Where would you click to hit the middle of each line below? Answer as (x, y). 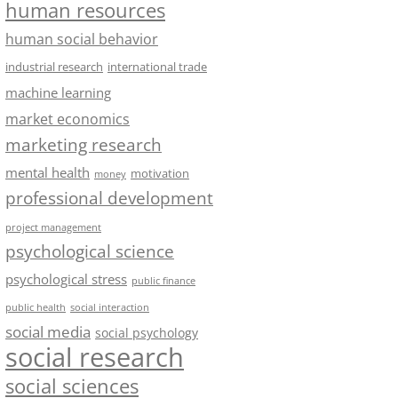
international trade (157, 67)
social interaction (110, 307)
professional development (109, 198)
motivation (160, 173)
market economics (68, 119)
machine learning (58, 93)
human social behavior (82, 39)
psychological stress (66, 279)
